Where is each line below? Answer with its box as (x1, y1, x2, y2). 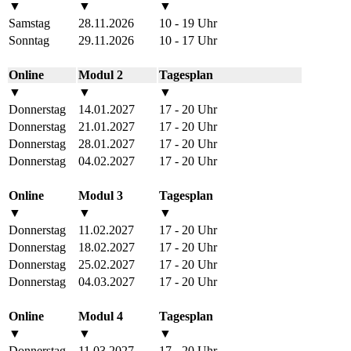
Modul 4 (78, 309, 123, 323)
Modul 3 (78, 188, 123, 202)
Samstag (9, 16, 50, 30)
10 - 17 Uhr (159, 33, 217, 47)
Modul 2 (78, 67, 123, 81)
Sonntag (9, 33, 49, 47)
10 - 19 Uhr (159, 16, 217, 30)
